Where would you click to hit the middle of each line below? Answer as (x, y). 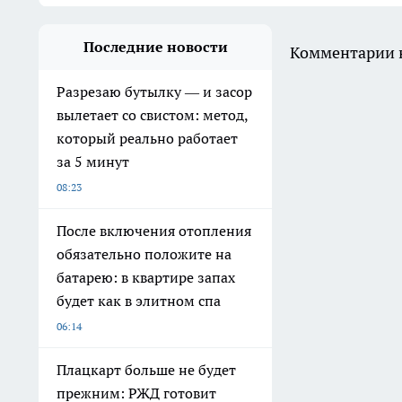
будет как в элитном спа (139, 300)
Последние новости (155, 46)
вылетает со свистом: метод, (153, 114)
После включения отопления (154, 230)
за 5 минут (93, 161)
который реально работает (147, 138)
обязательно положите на (144, 253)
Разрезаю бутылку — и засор (154, 91)
